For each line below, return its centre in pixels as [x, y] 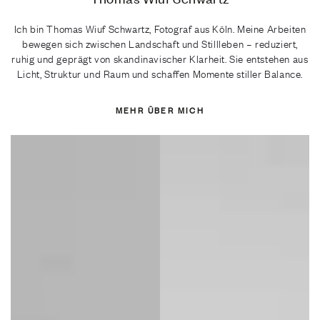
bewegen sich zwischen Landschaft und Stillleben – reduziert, [160, 44]
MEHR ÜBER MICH [160, 111]
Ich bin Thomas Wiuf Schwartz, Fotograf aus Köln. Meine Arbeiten [160, 29]
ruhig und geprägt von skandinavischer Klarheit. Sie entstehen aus [160, 59]
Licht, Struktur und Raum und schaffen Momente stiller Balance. [160, 74]
